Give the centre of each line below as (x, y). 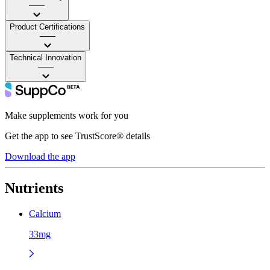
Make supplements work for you (67, 115)
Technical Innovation (46, 57)
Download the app (40, 156)
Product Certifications (47, 27)
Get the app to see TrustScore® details (77, 136)
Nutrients (34, 188)
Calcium (45, 213)
